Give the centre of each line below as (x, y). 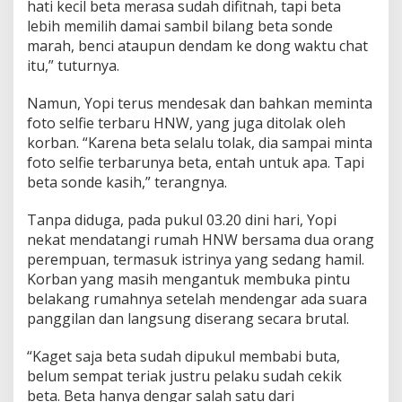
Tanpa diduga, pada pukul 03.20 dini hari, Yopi (182, 220)
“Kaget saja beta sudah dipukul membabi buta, (184, 357)
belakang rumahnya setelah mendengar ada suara (197, 299)
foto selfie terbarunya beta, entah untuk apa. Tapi (196, 163)
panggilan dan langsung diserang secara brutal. (188, 319)
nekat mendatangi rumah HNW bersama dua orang (201, 240)
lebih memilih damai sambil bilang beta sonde (180, 26)
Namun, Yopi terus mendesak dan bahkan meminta (200, 104)
